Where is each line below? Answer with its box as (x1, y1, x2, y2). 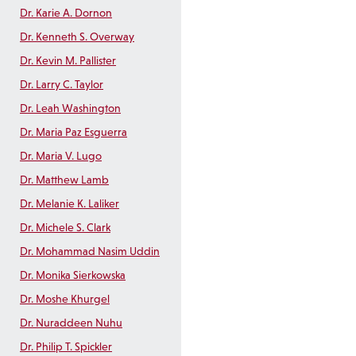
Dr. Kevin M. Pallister (20, 54, 116, 68)
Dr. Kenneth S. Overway (20, 30, 134, 44)
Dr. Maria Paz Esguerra (20, 126, 127, 139)
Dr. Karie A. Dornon (20, 6, 112, 20)
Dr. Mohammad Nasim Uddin (20, 245, 160, 258)
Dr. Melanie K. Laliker (20, 197, 119, 211)
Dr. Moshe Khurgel (20, 292, 110, 306)
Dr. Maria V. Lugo (20, 149, 102, 163)
